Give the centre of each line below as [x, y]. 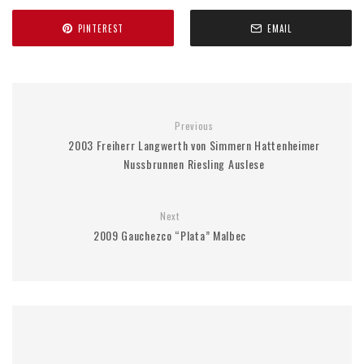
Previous [194, 126]
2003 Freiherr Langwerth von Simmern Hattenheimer [194, 145]
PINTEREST [101, 28]
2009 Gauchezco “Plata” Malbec [170, 235]
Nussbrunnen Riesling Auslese [194, 164]
